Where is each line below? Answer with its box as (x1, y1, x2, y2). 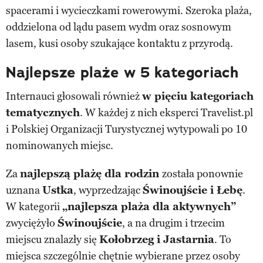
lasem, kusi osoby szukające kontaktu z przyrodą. (6, 36, 233, 50)
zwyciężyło (6, 216, 58, 230)
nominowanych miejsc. (6, 139, 113, 152)
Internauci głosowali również (6, 89, 142, 103)
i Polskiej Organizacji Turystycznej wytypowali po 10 (6, 122, 247, 136)
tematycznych (6, 106, 80, 119)
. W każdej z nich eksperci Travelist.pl (80, 106, 253, 119)
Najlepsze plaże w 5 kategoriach (6, 62, 238, 82)
